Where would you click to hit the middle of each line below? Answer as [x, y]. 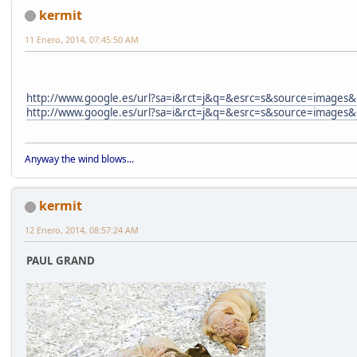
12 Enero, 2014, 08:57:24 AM [82, 230]
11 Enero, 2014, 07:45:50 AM [82, 39]
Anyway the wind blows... [79, 159]
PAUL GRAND [61, 260]
